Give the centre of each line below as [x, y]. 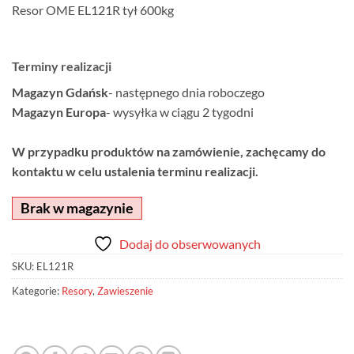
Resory [77, 291]
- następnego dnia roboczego [186, 92]
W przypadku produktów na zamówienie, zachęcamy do [169, 151]
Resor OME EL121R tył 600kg [93, 9]
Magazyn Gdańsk [60, 92]
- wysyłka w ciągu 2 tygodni [180, 111]
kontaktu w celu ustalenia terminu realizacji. [135, 171]
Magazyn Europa [59, 111]
